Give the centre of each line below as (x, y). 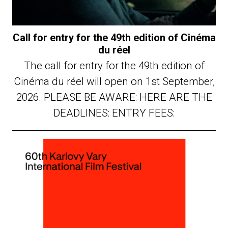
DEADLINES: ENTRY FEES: (114, 113)
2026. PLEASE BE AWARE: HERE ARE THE (114, 97)
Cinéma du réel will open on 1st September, (114, 82)
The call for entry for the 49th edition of (114, 66)
